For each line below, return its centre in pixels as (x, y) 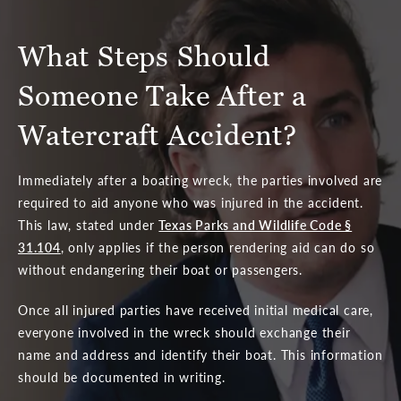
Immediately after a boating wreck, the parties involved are (200, 179)
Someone (82, 95)
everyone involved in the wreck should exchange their (184, 332)
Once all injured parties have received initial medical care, (196, 309)
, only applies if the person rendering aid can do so (218, 247)
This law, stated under (89, 224)
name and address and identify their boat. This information (200, 354)
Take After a (227, 95)
